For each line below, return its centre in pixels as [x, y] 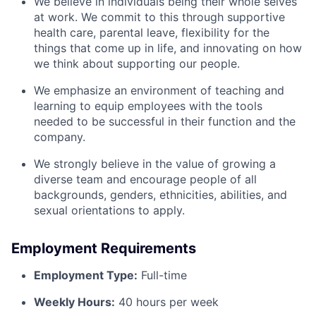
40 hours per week [167, 302]
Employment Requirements [104, 248]
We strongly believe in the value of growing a [155, 164]
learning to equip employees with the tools [148, 106]
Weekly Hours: [74, 302]
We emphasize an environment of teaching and [159, 90]
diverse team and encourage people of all [145, 179]
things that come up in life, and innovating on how [168, 48]
